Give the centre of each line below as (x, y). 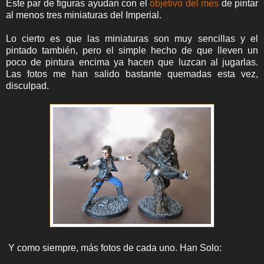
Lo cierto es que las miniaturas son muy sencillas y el (132, 38)
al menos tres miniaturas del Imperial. (84, 15)
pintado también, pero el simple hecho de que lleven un (132, 50)
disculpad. (27, 85)
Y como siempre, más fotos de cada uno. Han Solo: (114, 247)
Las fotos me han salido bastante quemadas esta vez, (132, 74)
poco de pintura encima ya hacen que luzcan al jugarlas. (132, 62)
